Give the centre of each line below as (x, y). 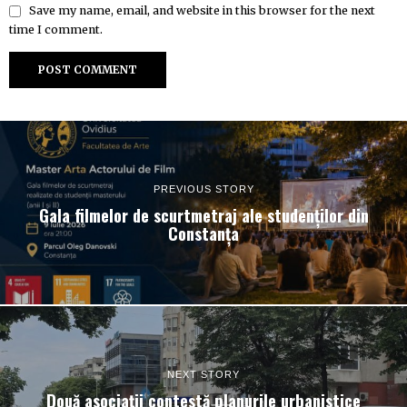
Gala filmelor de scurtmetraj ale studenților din (203, 215)
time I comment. (56, 30)
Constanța (203, 233)
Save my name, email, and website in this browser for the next (202, 11)
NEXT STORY (203, 375)
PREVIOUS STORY (203, 189)
